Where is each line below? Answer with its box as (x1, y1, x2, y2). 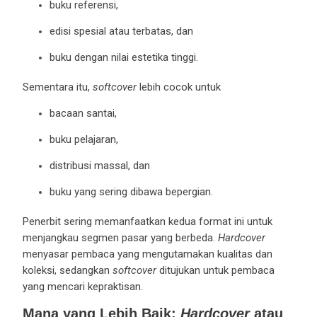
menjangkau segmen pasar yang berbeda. (22, 231, 218, 244)
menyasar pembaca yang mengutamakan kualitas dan (22, 247, 272, 260)
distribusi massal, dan (50, 158, 151, 172)
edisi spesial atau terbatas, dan (50, 24, 194, 38)
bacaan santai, (50, 106, 117, 120)
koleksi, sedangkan (22, 263, 113, 277)
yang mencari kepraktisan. (22, 279, 143, 293)
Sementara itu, (22, 80, 93, 93)
